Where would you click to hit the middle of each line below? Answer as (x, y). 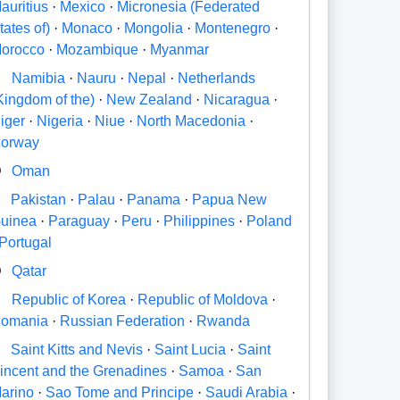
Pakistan (39, 200)
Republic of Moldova (203, 300)
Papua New (230, 200)
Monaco (87, 29)
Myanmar (180, 50)
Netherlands (217, 79)
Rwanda (224, 321)
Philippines (200, 221)
